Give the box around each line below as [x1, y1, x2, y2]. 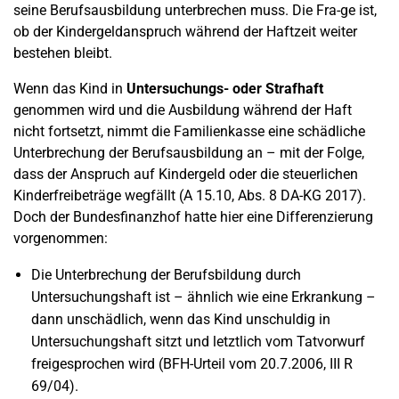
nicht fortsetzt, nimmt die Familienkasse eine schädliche [13, 123, 365, 140]
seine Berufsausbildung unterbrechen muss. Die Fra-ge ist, [13, 2, 377, 19]
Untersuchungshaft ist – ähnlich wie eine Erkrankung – [31, 289, 376, 305]
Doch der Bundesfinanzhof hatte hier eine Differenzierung [13, 208, 373, 225]
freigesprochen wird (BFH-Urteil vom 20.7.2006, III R [31, 355, 353, 372]
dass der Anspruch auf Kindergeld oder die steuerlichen [13, 166, 358, 183]
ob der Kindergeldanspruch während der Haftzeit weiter [13, 23, 357, 40]
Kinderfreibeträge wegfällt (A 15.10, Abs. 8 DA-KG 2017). [13, 187, 366, 204]
